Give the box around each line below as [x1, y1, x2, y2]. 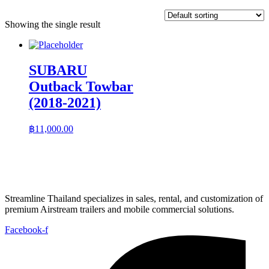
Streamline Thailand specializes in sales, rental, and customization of [5, 193, 263, 204]
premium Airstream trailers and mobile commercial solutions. [5, 204, 234, 214]
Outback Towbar [29, 78, 133, 94]
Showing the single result [5, 19, 100, 29]
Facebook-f [5, 224, 48, 235]
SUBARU [29, 62, 87, 78]
